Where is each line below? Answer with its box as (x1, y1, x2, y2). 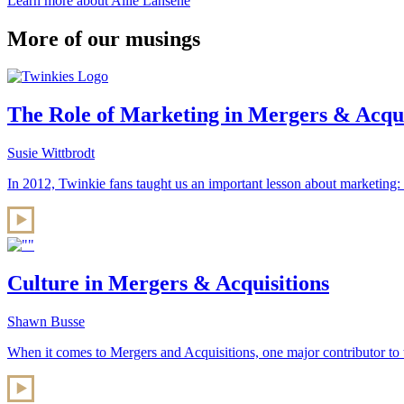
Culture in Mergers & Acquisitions (7, 271, 329, 296)
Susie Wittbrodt (7, 145, 95, 161)
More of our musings (7, 26, 200, 50)
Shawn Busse (7, 314, 85, 330)
